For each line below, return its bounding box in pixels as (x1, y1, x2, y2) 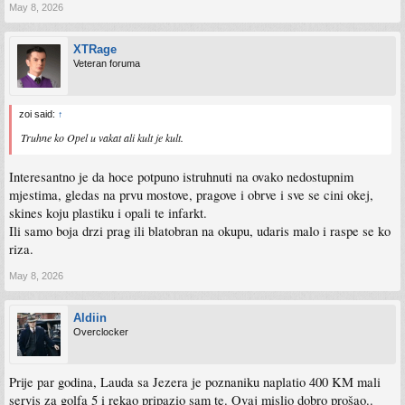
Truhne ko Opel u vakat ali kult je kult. (21, 130, 184, 145)
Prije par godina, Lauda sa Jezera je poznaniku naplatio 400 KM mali (9, 372, 381, 391)
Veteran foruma (73, 58, 140, 69)
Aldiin (73, 310, 107, 325)
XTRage (73, 42, 117, 56)
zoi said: (19, 108, 58, 119)
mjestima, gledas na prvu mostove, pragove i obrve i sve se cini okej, (9, 185, 373, 203)
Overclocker (73, 325, 128, 337)
